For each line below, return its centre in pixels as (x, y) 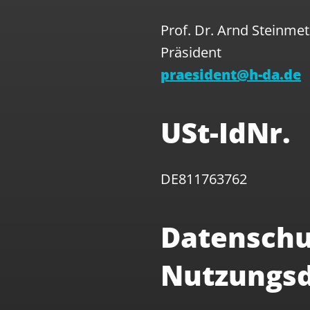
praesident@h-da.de (231, 74)
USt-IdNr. (226, 133)
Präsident (191, 52)
